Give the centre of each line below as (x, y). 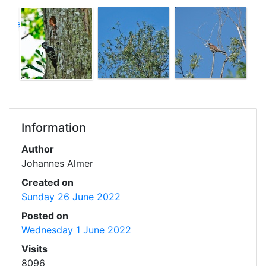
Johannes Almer (57, 163)
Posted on (45, 215)
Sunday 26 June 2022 (71, 196)
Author (38, 149)
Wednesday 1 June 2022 (76, 229)
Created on (47, 182)
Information (54, 127)
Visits (34, 248)
